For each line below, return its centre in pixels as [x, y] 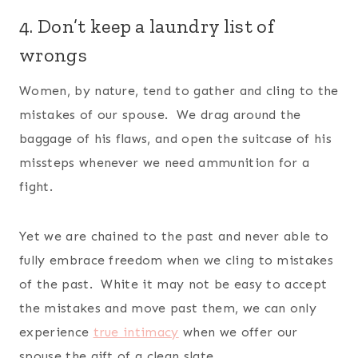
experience [56, 332]
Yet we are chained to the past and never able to [174, 236]
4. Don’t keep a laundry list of [147, 26]
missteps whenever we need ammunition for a [165, 162]
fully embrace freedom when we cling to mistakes [177, 260]
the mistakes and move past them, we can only [168, 308]
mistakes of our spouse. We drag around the [160, 114]
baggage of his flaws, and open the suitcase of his [176, 138]
